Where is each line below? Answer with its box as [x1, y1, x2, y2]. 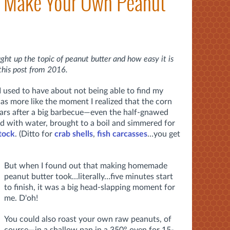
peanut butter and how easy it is [63, 54, 174, 63]
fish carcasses [97, 129, 147, 138]
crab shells [54, 129, 93, 138]
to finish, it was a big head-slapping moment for [4, 183, 175, 191]
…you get [147, 129, 180, 138]
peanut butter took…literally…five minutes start [4, 172, 173, 181]
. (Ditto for [15, 129, 54, 138]
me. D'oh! [4, 194, 38, 202]
